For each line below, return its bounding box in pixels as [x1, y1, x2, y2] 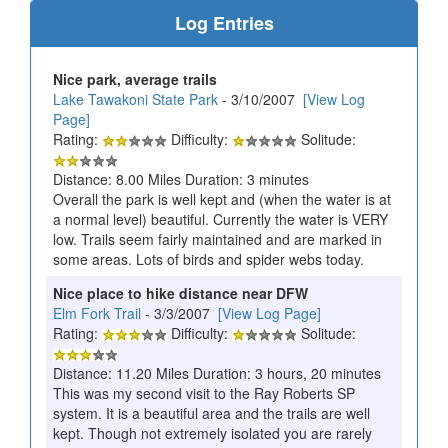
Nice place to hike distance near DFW [53, 282, 308, 303]
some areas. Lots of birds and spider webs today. [53, 248, 364, 269]
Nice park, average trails [53, 68, 217, 89]
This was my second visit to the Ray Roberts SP [53, 382, 355, 403]
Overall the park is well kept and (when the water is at [53, 188, 391, 209]
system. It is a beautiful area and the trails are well [53, 402, 370, 423]
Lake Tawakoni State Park [53, 88, 218, 109]
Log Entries [174, 9, 274, 36]
